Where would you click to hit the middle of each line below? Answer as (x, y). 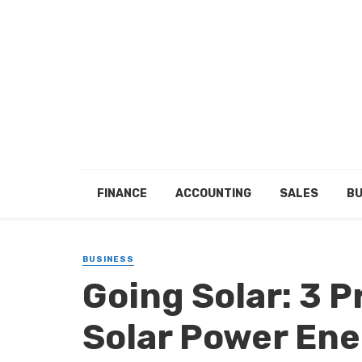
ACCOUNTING (213, 194)
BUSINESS (108, 259)
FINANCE (122, 194)
